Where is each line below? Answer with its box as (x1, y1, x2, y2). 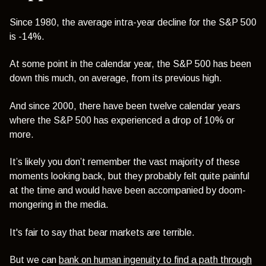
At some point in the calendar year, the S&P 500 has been (9, 59, 251, 69)
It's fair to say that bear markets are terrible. (9, 227, 195, 237)
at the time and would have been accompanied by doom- (9, 185, 246, 196)
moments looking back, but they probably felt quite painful (9, 171, 249, 182)
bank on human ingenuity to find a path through (59, 254, 252, 265)
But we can (9, 254, 59, 265)
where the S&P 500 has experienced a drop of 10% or (9, 115, 235, 125)
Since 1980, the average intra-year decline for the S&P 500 (9, 17, 256, 27)
